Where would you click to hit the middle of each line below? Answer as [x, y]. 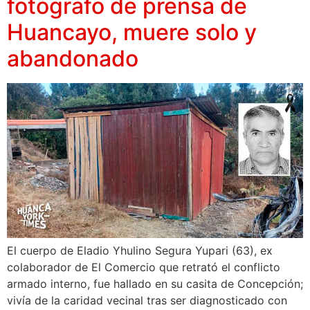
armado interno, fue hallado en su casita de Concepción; [155, 284]
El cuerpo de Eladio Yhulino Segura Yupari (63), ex [140, 251]
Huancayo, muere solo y [132, 32]
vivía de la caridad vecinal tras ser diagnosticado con [147, 301]
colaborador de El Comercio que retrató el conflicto [144, 267]
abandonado [73, 58]
